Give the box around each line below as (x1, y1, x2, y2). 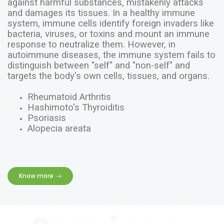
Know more (19, 171, 53, 180)
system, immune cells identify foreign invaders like (7, 17, 214, 29)
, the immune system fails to (98, 49, 215, 60)
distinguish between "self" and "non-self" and (7, 59, 190, 71)
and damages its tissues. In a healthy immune (7, 7, 195, 18)
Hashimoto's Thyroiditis (27, 101, 124, 113)
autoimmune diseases (7, 49, 98, 60)
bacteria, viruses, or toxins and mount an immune (7, 28, 209, 39)
